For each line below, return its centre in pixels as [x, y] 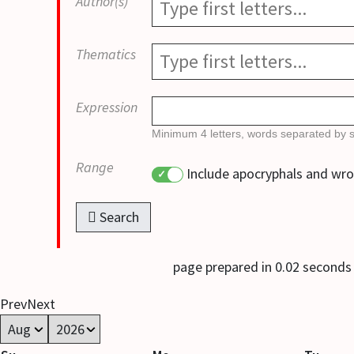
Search [119, 217]
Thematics [106, 55]
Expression [107, 107]
